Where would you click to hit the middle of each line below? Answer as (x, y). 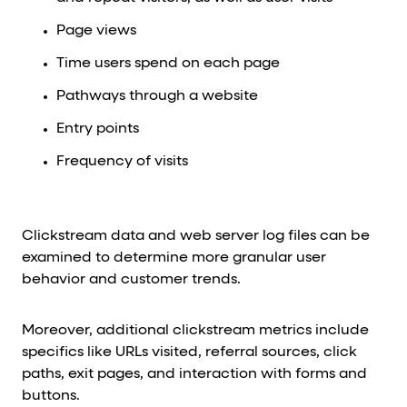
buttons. (51, 397)
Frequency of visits (122, 162)
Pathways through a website (157, 97)
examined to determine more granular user (174, 258)
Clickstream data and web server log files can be (196, 237)
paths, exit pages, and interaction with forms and (194, 375)
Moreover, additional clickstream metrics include (195, 331)
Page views (96, 31)
